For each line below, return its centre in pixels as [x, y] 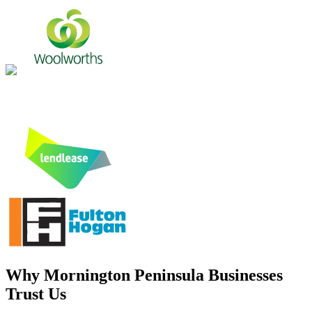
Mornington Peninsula [124, 275]
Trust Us [36, 294]
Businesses [243, 275]
